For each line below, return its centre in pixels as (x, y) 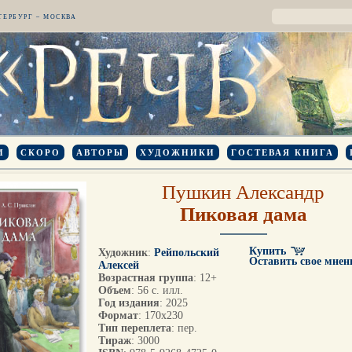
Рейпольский (187, 253)
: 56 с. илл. (157, 290)
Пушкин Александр (243, 192)
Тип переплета (135, 328)
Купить (268, 251)
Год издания (129, 303)
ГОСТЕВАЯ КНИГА (282, 152)
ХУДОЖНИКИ (178, 152)
